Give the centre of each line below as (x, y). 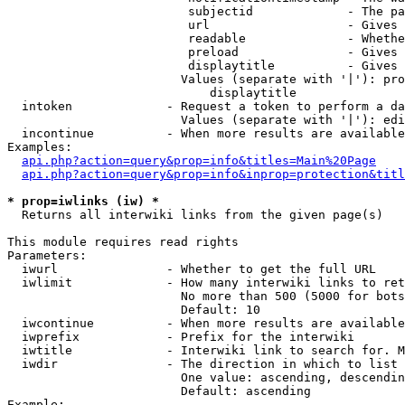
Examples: (40, 147)
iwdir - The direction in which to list (202, 364)
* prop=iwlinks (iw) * (83, 201)
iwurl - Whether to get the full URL (192, 269)
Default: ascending (159, 391)
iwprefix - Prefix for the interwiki (181, 337)
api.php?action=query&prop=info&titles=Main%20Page (199, 160)
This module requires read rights (123, 242)
